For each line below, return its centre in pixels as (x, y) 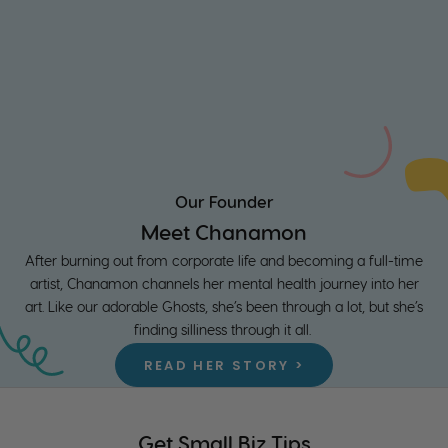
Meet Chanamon (224, 234)
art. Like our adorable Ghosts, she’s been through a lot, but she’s (224, 308)
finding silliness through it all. (224, 331)
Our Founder (224, 203)
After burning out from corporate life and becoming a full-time (224, 262)
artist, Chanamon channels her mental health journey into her (224, 285)
